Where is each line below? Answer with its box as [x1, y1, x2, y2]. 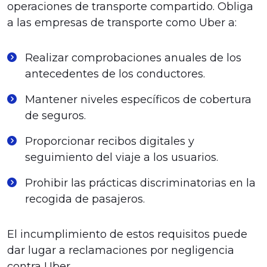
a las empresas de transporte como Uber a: [7, 16, 237, 29]
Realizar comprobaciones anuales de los [25, 51, 241, 64]
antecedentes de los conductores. [25, 67, 205, 80]
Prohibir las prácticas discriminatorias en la [25, 176, 256, 190]
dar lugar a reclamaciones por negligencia [7, 244, 234, 257]
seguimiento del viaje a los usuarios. [25, 151, 218, 164]
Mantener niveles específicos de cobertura [25, 93, 252, 106]
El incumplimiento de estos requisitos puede [7, 228, 247, 241]
